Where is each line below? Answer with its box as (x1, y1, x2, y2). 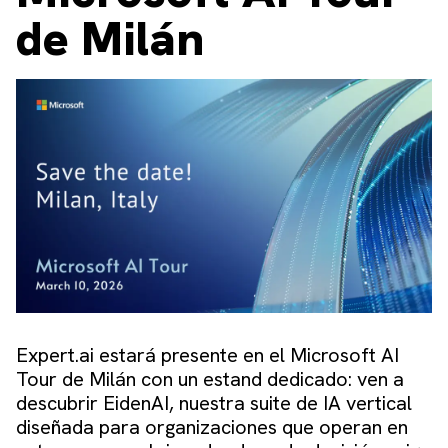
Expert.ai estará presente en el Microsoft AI (16, 341, 399, 368)
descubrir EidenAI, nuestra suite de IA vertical (16, 389, 412, 416)
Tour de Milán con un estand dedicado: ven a (16, 365, 404, 392)
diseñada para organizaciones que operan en (16, 413, 408, 440)
